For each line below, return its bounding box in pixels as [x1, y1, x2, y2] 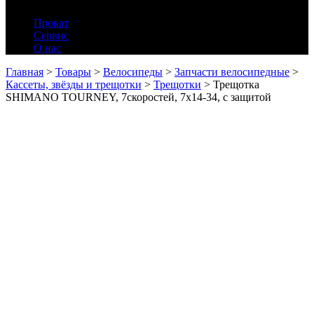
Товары [55, 66, 91, 78]
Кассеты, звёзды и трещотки [6, 78, 142, 90]
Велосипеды [103, 66, 163, 78]
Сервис [34, 29, 69, 41]
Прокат [34, 17, 69, 29]
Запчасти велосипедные [175, 66, 289, 78]
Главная [6, 66, 43, 78]
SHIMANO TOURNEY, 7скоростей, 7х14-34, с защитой [6, 91, 271, 103]
